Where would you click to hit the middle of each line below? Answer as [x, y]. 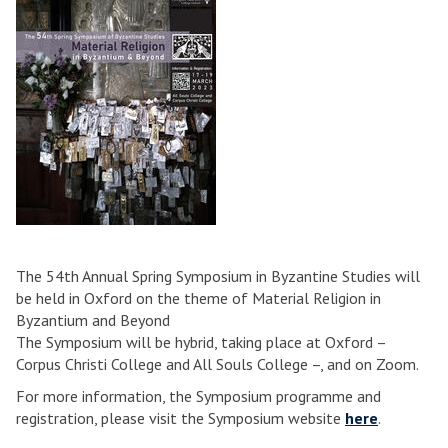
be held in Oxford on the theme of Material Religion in [198, 298]
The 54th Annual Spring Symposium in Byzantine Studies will [218, 276]
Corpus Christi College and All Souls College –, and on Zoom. [217, 364]
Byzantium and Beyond [93, 320]
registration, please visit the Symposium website [180, 418]
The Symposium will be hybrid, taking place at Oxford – [201, 342]
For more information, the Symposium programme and [198, 396]
